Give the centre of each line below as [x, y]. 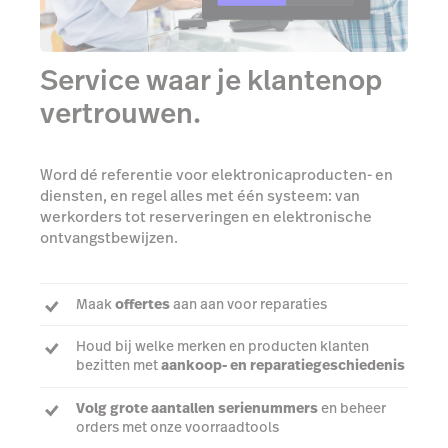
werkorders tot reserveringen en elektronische [206, 217]
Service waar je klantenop [211, 81]
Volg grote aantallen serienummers [197, 407]
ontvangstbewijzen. [109, 238]
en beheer [352, 407]
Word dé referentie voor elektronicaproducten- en [216, 175]
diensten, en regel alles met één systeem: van [200, 196]
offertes [142, 303]
